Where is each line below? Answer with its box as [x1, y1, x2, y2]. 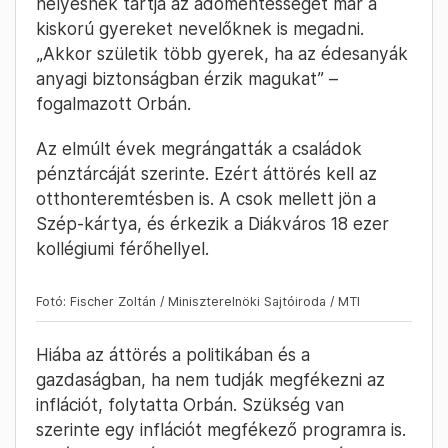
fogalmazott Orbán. [36, 93, 191, 115]
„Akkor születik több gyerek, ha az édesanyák [36, 43, 408, 65]
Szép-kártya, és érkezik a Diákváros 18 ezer [36, 213, 389, 235]
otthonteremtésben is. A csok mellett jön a [36, 188, 376, 210]
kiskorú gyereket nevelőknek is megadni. [36, 18, 364, 40]
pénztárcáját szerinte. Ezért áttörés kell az [36, 163, 377, 185]
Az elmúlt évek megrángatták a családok [36, 138, 362, 160]
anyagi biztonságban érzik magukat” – [36, 68, 338, 90]
